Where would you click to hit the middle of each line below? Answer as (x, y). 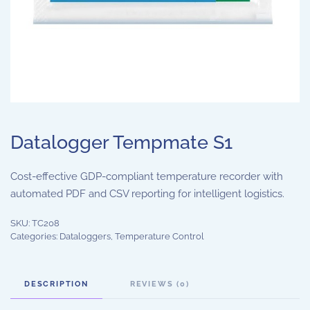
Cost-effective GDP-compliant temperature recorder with (147, 176)
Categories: (35, 236)
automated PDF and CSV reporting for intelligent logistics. (147, 194)
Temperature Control (159, 236)
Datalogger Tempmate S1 (121, 142)
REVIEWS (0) (159, 284)
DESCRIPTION (56, 284)
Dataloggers (85, 236)
